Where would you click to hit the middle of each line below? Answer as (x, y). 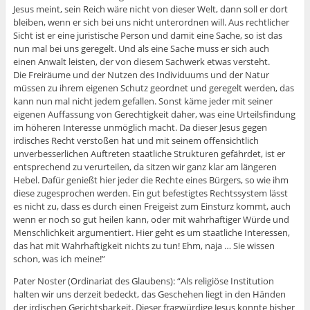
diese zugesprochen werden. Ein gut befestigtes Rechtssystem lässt (150, 193)
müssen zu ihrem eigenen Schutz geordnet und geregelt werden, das (153, 88)
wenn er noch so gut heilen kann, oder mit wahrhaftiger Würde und (151, 220)
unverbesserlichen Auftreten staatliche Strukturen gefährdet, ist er (149, 154)
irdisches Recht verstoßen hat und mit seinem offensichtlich (136, 141)
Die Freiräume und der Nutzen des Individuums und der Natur (141, 75)
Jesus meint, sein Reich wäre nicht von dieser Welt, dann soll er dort (150, 9)
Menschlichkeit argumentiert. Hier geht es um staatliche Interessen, (151, 233)
